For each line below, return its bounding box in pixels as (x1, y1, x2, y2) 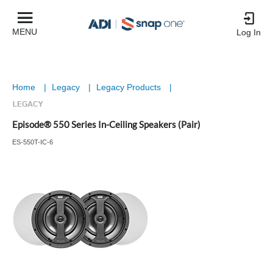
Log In (236, 27, 261, 37)
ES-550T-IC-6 (12, 138, 53, 146)
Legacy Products (96, 82, 163, 92)
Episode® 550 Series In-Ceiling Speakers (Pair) (12, 119, 200, 130)
